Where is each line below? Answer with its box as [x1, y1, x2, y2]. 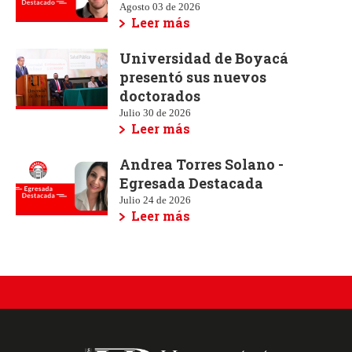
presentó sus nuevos [119, 67, 266, 86]
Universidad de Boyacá [119, 48, 288, 68]
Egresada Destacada [119, 173, 263, 192]
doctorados [119, 86, 200, 105]
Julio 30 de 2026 [119, 106, 191, 119]
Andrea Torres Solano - [119, 154, 284, 174]
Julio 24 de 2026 [119, 193, 191, 206]
